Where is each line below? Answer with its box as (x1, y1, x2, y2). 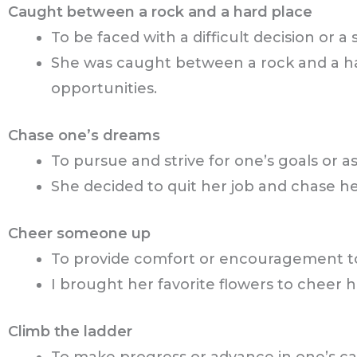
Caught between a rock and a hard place (8, 3, 312, 22)
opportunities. (51, 80, 157, 98)
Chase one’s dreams (8, 127, 160, 145)
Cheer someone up (8, 225, 151, 243)
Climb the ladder (8, 323, 132, 341)
